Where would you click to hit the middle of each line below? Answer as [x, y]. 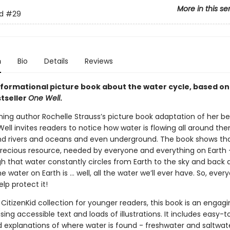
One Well [44, 98]
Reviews [99, 61]
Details [56, 61]
